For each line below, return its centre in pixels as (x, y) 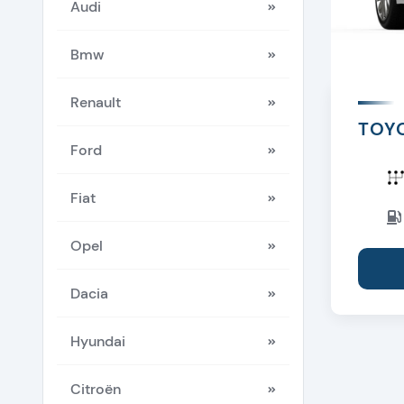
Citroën (96, 389)
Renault (96, 102)
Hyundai (98, 341)
